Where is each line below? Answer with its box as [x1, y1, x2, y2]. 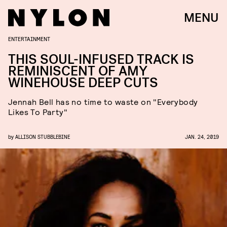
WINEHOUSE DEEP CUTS [8, 74, 158, 92]
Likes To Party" [8, 107, 68, 117]
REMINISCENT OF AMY [8, 62, 147, 80]
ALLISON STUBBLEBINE [15, 133, 70, 140]
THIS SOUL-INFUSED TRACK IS [8, 51, 194, 68]
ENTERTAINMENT [8, 35, 50, 42]
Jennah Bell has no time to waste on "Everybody [8, 97, 198, 106]
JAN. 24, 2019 [185, 133, 219, 140]
